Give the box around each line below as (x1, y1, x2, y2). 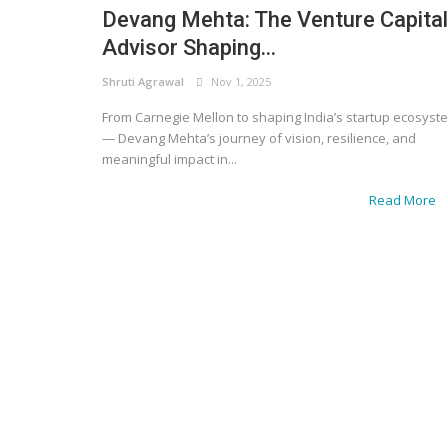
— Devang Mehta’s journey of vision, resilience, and (102, 128, 416, 147)
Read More (369, 190, 439, 209)
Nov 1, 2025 (205, 73, 271, 89)
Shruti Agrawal (102, 73, 184, 89)
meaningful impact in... (102, 149, 237, 168)
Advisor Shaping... (102, 34, 276, 60)
